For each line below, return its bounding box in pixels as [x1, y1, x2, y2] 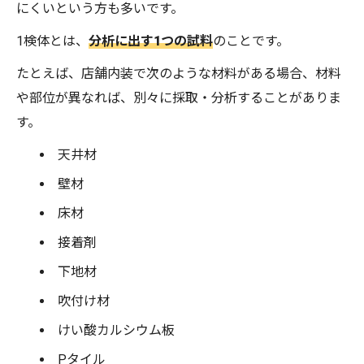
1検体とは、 [16, 33, 89, 50]
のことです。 [213, 33, 289, 50]
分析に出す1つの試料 [89, 33, 213, 50]
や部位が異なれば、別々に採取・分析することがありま [16, 90, 341, 106]
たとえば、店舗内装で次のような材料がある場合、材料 [16, 66, 341, 82]
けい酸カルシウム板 [58, 323, 175, 339]
